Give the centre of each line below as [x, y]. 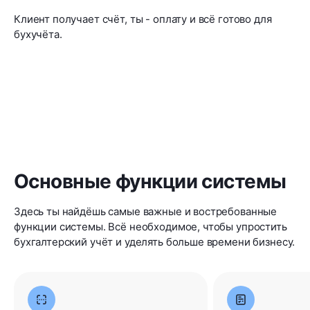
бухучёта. [38, 35]
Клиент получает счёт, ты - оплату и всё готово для [143, 19]
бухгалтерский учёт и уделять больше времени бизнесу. [155, 242]
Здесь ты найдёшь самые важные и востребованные [146, 212]
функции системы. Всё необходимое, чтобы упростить [151, 227]
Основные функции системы [150, 182]
